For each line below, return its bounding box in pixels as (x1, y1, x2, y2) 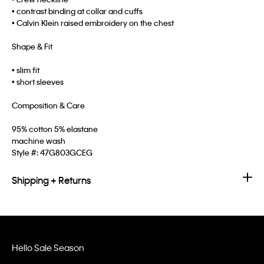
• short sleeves (12, 77, 64, 87)
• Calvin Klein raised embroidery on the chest (12, 18, 174, 28)
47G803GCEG (40, 147, 93, 158)
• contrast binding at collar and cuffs (12, 6, 143, 16)
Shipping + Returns (12, 174, 91, 187)
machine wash (12, 136, 65, 146)
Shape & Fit (12, 41, 52, 52)
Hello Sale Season (12, 242, 84, 254)
